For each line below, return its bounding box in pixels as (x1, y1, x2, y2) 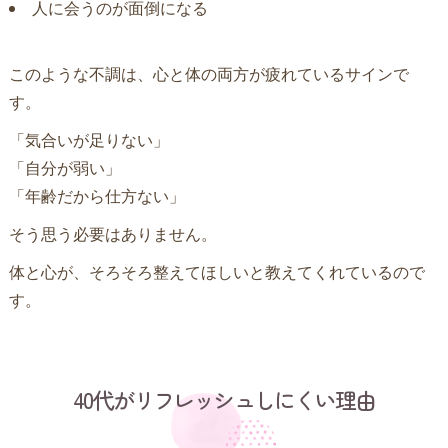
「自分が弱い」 (8, 156, 121, 179)
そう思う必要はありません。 (8, 222, 217, 245)
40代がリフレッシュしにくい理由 (72, 382, 375, 415)
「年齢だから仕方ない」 (8, 184, 185, 207)
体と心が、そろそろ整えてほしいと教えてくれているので (8, 260, 425, 283)
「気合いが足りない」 (8, 128, 169, 151)
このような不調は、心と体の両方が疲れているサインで (8, 62, 409, 85)
